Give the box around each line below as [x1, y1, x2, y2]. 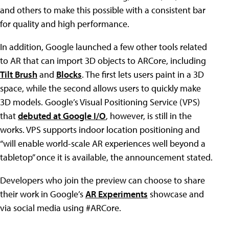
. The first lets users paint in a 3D [82, 68, 204, 80]
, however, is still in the [106, 109, 192, 122]
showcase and [148, 188, 204, 200]
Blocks [56, 68, 82, 80]
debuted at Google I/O [18, 109, 106, 122]
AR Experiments [85, 188, 148, 200]
